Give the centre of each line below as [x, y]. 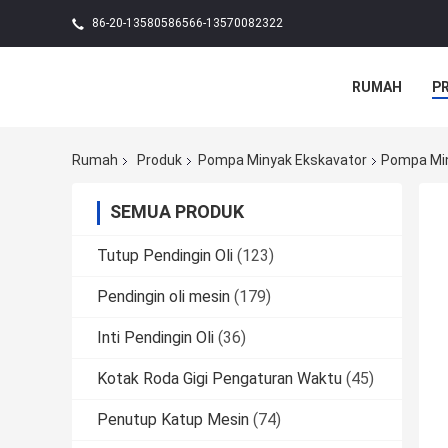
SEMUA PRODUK [177, 212]
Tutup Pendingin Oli [165, 256]
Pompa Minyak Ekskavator [282, 160]
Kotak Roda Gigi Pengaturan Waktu [219, 379]
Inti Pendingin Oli [155, 338]
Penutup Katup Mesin [173, 420]
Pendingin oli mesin [163, 297]
